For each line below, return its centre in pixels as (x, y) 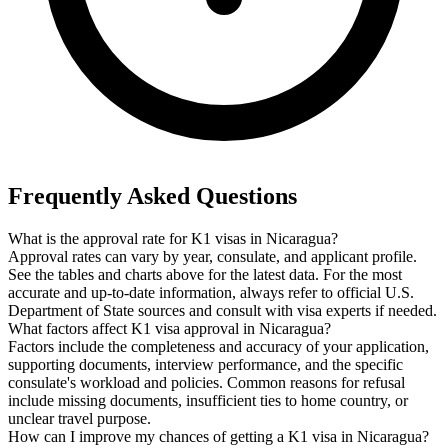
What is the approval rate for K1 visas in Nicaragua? (173, 239)
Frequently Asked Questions (152, 196)
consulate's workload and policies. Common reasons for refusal (206, 383)
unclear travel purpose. (79, 419)
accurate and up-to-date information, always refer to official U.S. (211, 293)
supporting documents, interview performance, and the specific (205, 365)
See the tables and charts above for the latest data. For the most (205, 275)
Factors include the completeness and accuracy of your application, (218, 347)
